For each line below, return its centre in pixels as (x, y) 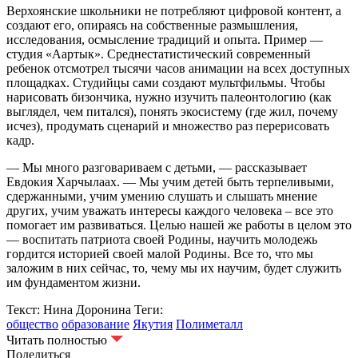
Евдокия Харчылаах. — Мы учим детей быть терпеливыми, (170, 182)
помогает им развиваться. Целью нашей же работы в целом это (179, 225)
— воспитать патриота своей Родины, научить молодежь (162, 240)
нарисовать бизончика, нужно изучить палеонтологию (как (169, 97)
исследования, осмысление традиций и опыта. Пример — (165, 40)
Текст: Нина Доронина (69, 310)
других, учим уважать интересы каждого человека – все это (170, 211)
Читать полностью (57, 340)
